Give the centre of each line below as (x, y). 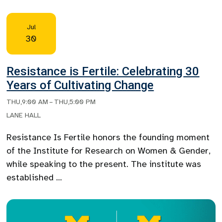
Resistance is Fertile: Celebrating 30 (103, 71)
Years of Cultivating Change (80, 85)
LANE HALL (24, 115)
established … (34, 177)
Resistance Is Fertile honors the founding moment (108, 137)
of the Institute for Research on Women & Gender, (109, 150)
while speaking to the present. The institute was (104, 164)
